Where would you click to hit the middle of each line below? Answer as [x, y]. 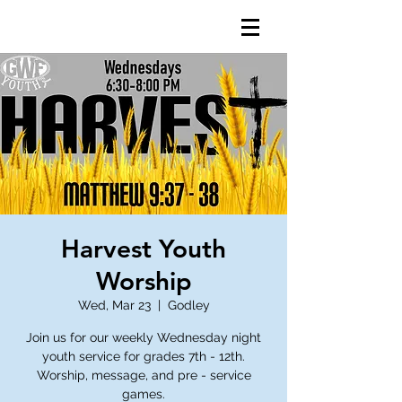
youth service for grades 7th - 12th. [144, 356]
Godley [188, 305]
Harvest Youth [144, 249]
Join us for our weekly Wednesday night [144, 337]
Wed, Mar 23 [114, 305]
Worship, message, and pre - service [144, 375]
